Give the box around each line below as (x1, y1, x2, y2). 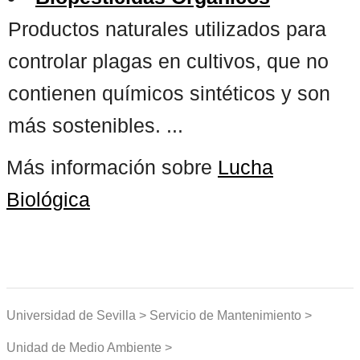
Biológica (6, 187, 90, 211)
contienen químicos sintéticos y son (8, 81, 330, 104)
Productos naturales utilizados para (8, 17, 326, 40)
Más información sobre (6, 155, 218, 178)
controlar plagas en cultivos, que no (8, 49, 329, 72)
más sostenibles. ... (8, 113, 183, 137)
